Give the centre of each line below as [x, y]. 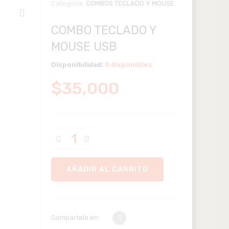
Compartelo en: [76, 217]
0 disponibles [128, 65]
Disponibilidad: [77, 65]
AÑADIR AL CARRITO [107, 170]
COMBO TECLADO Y [104, 30]
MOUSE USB [84, 47]
